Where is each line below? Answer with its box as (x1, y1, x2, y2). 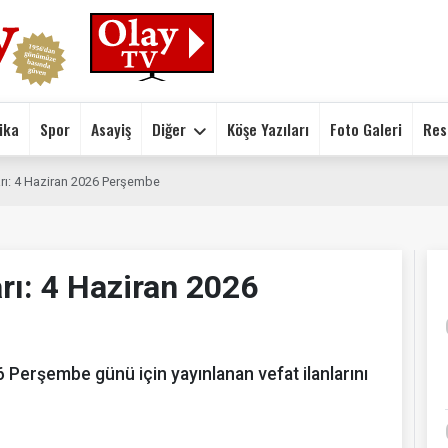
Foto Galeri (330, 116, 402, 141)
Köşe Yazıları (227, 116, 309, 141)
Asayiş (91, 116, 131, 141)
